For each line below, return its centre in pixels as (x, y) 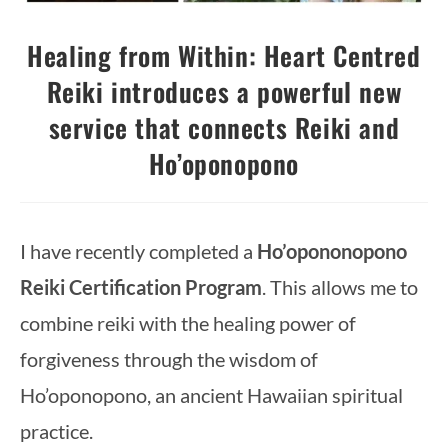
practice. (56, 431)
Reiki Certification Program (141, 287)
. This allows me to (340, 287)
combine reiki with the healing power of (188, 323)
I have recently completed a (138, 251)
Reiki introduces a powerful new (224, 91)
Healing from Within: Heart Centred (224, 55)
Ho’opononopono (332, 251)
